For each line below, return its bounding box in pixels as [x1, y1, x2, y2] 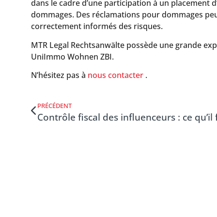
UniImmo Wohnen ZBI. [31, 51, 114, 62]
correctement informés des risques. [31, 21, 163, 32]
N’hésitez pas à [31, 70, 88, 81]
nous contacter [88, 70, 143, 81]
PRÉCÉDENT [37, 101, 72, 110]
